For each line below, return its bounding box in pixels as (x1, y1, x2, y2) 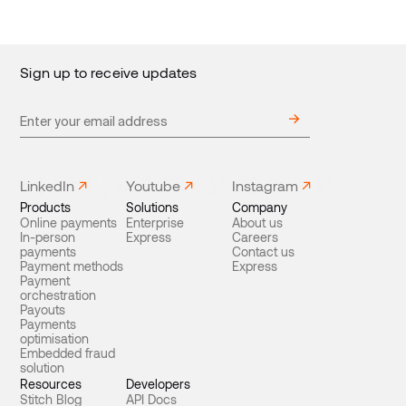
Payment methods (20, 257, 124, 274)
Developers (126, 375, 191, 391)
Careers (232, 228, 279, 245)
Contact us (232, 243, 295, 259)
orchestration (20, 286, 97, 303)
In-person (20, 228, 76, 245)
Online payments (20, 214, 118, 230)
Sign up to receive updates (20, 63, 198, 81)
